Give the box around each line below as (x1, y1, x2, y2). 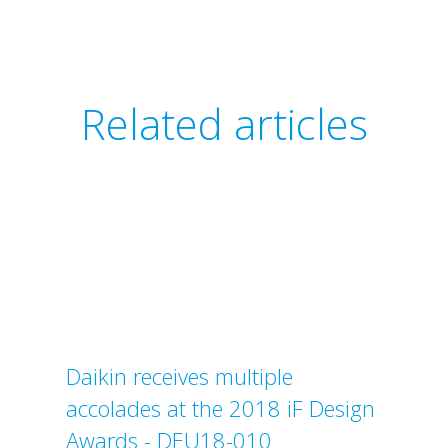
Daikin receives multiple (65, 361, 293, 392)
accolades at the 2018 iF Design (65, 393, 375, 424)
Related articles (80, 95, 368, 153)
